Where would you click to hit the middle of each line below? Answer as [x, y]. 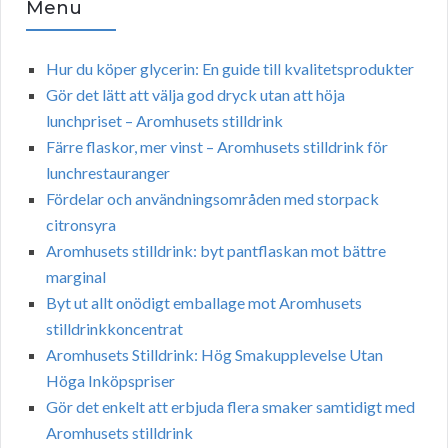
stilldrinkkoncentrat [114, 329]
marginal [76, 277]
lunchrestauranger [108, 173]
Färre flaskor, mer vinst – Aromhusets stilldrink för [217, 147]
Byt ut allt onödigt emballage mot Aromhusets [204, 303]
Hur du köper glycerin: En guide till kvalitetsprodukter [230, 69]
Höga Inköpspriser [110, 381]
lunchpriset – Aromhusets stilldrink [164, 121]
